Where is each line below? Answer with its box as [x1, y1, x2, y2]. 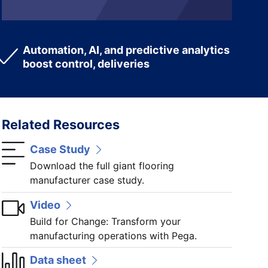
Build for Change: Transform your [29, 215, 181, 227]
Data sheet [29, 254, 86, 267]
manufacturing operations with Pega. [29, 229, 197, 242]
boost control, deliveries [23, 57, 150, 71]
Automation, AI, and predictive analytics [23, 44, 230, 57]
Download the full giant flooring [29, 160, 174, 172]
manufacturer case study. [29, 174, 144, 187]
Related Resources [2, 116, 120, 132]
